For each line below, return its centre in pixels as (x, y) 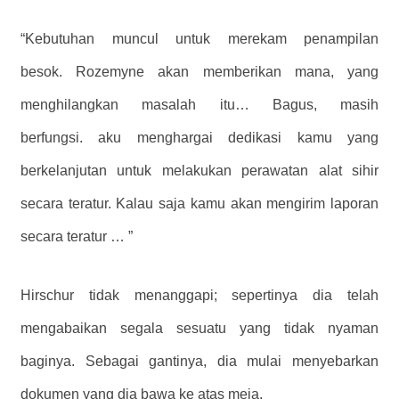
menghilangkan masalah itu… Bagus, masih (199, 105)
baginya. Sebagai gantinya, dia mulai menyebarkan (199, 362)
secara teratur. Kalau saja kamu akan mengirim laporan (199, 204)
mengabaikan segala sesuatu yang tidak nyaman (199, 329)
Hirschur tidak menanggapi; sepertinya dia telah (199, 296)
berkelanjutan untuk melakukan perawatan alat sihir (199, 171)
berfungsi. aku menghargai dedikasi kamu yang (199, 138)
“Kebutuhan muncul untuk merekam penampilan (199, 39)
